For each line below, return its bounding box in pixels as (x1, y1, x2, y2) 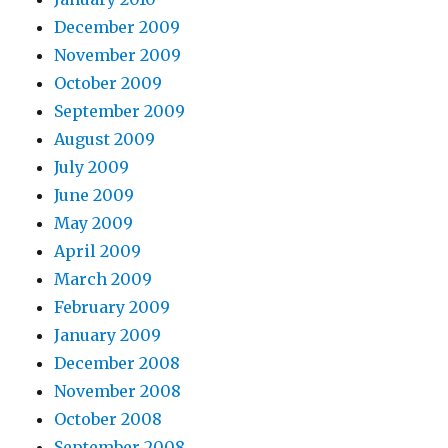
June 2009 (54, 185, 135, 205)
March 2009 (54, 269, 153, 289)
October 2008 (54, 409, 163, 429)
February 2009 (54, 297, 171, 317)
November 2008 (54, 381, 182, 401)
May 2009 (54, 213, 134, 233)
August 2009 (54, 129, 156, 149)
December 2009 (54, 17, 181, 37)
